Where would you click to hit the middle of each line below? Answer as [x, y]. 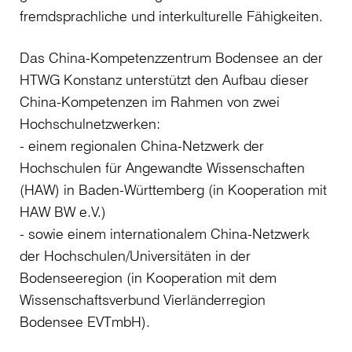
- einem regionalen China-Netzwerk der [142, 145]
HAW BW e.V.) [63, 211]
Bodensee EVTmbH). [85, 321]
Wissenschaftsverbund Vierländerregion [143, 299]
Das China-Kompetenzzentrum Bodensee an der [171, 57]
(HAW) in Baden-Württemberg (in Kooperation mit [173, 189]
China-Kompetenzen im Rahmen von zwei [150, 101]
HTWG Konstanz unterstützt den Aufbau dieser [164, 79]
